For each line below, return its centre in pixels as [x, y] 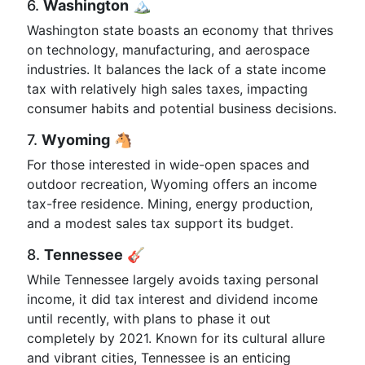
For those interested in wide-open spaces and [168, 165]
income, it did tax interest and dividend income [172, 299]
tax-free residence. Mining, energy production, [170, 204]
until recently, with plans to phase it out [149, 319]
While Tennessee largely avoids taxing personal [173, 279]
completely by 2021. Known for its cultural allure [176, 338]
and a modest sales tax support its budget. [160, 223]
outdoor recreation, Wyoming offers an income [172, 184]
